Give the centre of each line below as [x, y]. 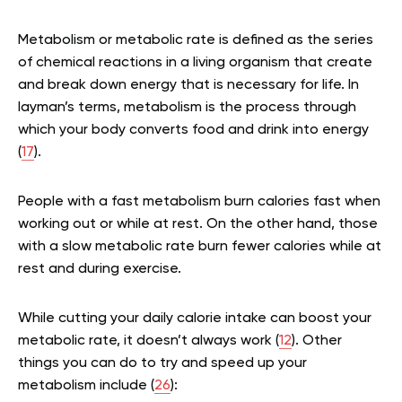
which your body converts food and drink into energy [193, 130]
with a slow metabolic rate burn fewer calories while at [200, 247]
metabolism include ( [86, 386]
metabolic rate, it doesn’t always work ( [149, 341]
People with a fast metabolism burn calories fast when [199, 202]
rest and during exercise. [101, 269]
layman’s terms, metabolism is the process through [187, 108]
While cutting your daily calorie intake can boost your [195, 319]
